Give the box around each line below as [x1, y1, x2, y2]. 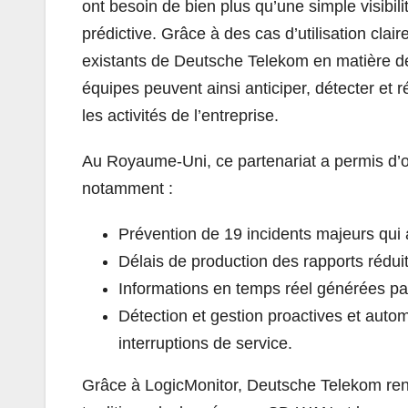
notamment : [82, 178, 173, 198]
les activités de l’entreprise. [82, 106, 279, 125]
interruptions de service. [118, 333, 292, 352]
